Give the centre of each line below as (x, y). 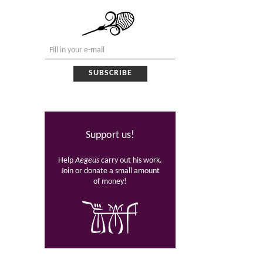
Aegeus (88, 160)
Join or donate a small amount (110, 171)
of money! (110, 181)
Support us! (110, 136)
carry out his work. (132, 160)
